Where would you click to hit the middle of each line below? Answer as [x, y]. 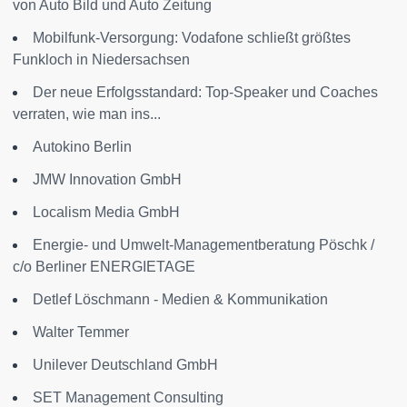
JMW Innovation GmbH [107, 179]
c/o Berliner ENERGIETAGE [104, 267]
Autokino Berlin [82, 147]
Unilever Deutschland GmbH [125, 365]
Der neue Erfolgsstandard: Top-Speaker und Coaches [205, 92]
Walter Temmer [81, 332]
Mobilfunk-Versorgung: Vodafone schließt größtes [192, 38]
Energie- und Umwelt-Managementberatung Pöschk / [203, 245]
